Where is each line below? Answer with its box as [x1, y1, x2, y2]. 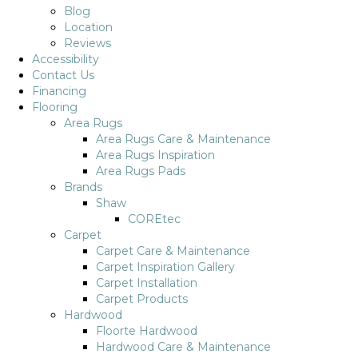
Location [64, 20, 113, 34]
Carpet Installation [96, 276, 197, 290]
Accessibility [32, 52, 99, 66]
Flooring [32, 100, 78, 114]
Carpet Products [96, 292, 188, 306]
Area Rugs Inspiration [96, 148, 215, 162]
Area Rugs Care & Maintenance [96, 132, 271, 146]
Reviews [64, 36, 111, 50]
